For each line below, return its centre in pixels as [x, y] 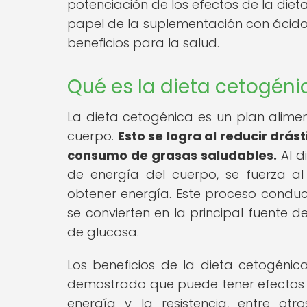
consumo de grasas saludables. [172, 155]
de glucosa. [103, 232]
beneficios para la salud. [143, 42]
